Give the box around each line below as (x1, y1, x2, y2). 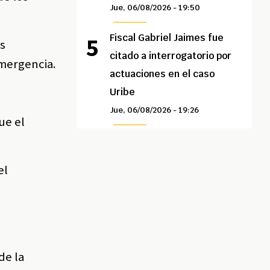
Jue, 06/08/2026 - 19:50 (110, 2, 201, 13)
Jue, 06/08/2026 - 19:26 (110, 105, 199, 116)
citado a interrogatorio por (110, 49, 232, 63)
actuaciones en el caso (110, 67, 215, 81)
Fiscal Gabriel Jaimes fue (110, 31, 224, 45)
